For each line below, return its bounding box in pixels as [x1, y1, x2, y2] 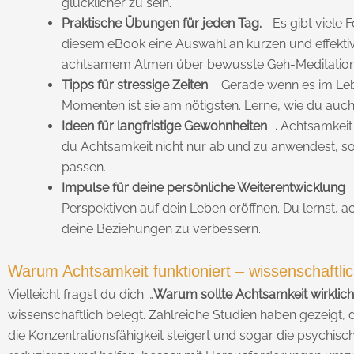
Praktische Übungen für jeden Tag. [62, 15, 262, 31]
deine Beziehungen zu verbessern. [62, 220, 261, 236]
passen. [62, 159, 106, 175]
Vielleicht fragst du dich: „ [8, 286, 153, 302]
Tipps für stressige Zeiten [62, 77, 208, 92]
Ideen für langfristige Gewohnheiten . [62, 118, 277, 134]
